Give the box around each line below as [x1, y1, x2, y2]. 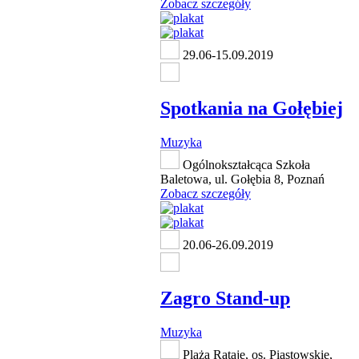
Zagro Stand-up [160, 288, 290, 309]
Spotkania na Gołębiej [160, 98, 343, 119]
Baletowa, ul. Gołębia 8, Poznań [160, 172, 325, 187]
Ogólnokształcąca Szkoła [179, 158, 310, 172]
